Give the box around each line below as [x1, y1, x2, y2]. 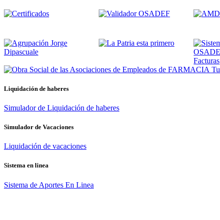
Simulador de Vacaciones [4, 123, 74, 131]
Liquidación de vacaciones [4, 142, 86, 151]
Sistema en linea [4, 162, 49, 169]
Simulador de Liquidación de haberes [4, 103, 119, 112]
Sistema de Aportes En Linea [4, 180, 94, 189]
